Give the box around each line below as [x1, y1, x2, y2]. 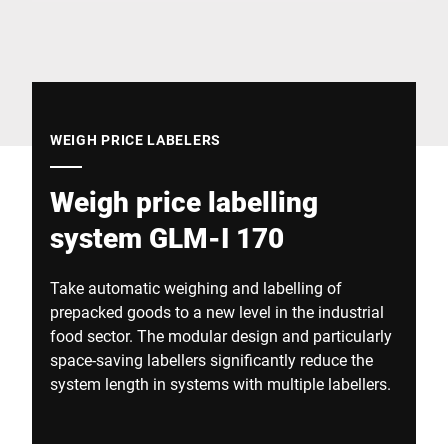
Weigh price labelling [50, 183, 318, 220]
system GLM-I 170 [50, 219, 284, 256]
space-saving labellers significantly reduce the [50, 349, 373, 370]
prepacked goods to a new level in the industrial [50, 301, 384, 322]
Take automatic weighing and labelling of [50, 277, 342, 298]
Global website [32, 2, 136, 23]
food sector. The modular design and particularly [50, 325, 392, 346]
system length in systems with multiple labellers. [50, 373, 391, 394]
